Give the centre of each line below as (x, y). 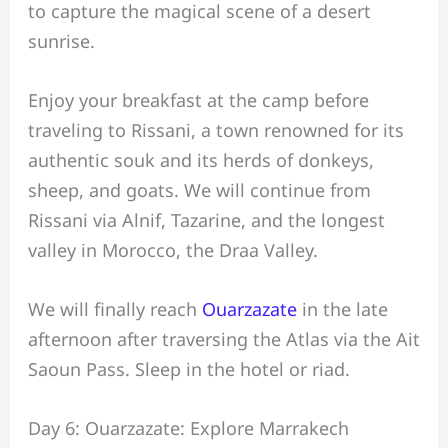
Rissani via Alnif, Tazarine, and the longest (206, 220)
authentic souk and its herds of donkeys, (200, 160)
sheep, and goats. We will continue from (199, 190)
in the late (344, 309)
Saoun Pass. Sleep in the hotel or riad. (188, 369)
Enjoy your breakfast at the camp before (198, 100)
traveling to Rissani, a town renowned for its (215, 130)
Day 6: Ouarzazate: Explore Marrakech (188, 427)
